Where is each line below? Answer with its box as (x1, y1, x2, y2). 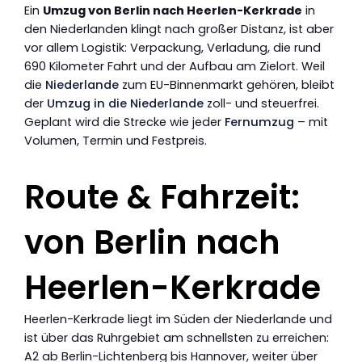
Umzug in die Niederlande (47, 95, 204, 112)
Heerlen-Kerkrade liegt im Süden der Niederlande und (24, 310, 332, 327)
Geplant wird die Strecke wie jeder (24, 113, 225, 130)
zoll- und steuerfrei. (204, 95, 319, 112)
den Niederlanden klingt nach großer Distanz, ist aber (24, 20, 334, 37)
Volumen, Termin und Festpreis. (24, 132, 207, 149)
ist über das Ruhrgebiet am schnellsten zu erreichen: (24, 329, 329, 346)
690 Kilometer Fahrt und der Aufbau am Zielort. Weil (24, 57, 325, 74)
